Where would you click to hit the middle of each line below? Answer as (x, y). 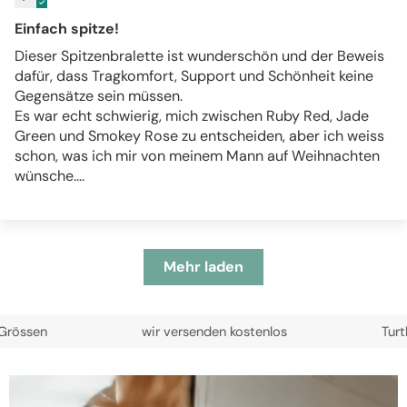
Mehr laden (203, 267)
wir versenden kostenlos (157, 331)
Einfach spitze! (67, 29)
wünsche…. (50, 176)
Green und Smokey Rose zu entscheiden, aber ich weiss (199, 136)
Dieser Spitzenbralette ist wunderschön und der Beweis (199, 56)
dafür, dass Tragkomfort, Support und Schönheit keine (194, 76)
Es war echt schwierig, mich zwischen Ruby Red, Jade (192, 116)
